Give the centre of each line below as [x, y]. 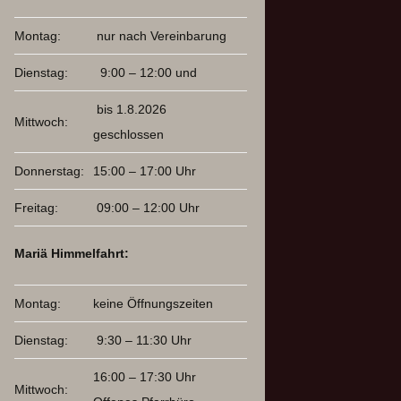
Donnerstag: [49, 171]
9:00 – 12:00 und [145, 73]
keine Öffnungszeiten [153, 304]
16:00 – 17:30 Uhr [145, 377]
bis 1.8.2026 [130, 110]
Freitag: [36, 208]
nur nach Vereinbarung [160, 36]
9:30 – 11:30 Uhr [142, 341]
